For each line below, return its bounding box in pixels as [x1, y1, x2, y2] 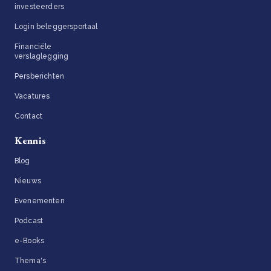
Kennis [15, 134, 45, 147]
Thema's [15, 256, 47, 265]
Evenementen [15, 196, 65, 205]
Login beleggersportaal [15, 22, 98, 31]
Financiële [15, 42, 52, 51]
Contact [15, 111, 43, 120]
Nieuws [15, 176, 41, 185]
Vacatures [15, 91, 50, 100]
